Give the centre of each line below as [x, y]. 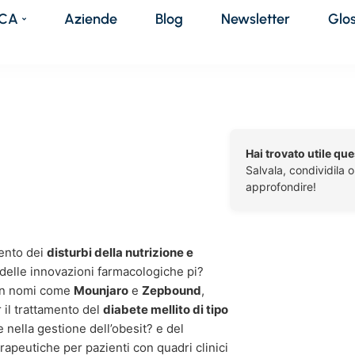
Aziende [91, 19]
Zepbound [172, 290]
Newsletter [256, 19]
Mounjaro [101, 290]
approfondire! [281, 187]
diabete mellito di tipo [166, 309]
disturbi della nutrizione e [120, 252]
